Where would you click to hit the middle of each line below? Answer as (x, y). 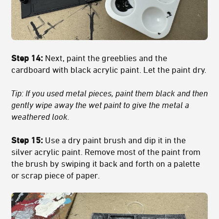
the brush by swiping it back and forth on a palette (106, 163)
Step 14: (28, 57)
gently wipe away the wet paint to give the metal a (100, 104)
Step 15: (28, 140)
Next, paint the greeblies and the (106, 57)
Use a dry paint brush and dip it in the (115, 140)
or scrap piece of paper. (55, 175)
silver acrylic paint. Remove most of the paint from (106, 151)
